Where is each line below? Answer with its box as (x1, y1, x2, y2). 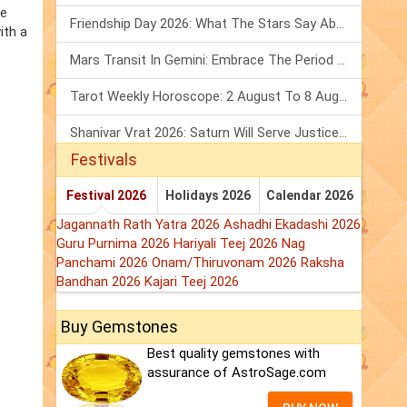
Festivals (71, 150, 137, 170)
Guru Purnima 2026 (56, 235, 174, 253)
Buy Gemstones (61, 317, 178, 337)
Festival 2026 (66, 188, 147, 203)
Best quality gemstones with (147, 345, 320, 362)
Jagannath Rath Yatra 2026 (56, 216, 223, 233)
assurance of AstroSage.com (147, 364, 326, 382)
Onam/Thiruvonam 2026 (152, 254, 301, 272)
